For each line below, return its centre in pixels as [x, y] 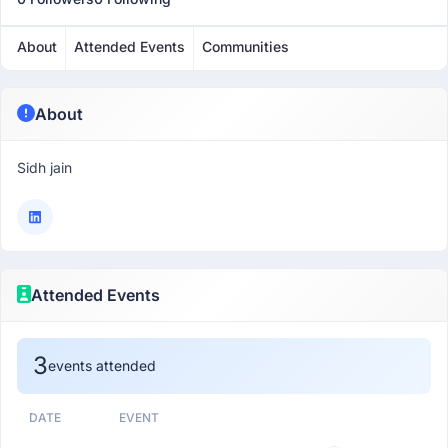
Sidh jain [44, 167]
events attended [102, 365]
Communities [245, 46]
